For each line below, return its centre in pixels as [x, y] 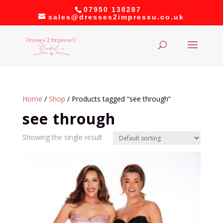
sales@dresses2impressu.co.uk [116, 17]
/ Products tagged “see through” [118, 99]
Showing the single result [62, 137]
